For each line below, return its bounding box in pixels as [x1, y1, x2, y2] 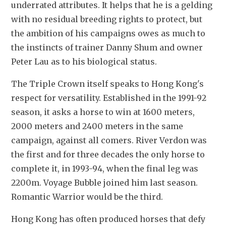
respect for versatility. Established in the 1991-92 [11, 92, 206, 103]
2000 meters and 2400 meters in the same [11, 121, 183, 131]
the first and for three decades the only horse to [11, 149, 205, 159]
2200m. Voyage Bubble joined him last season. [11, 177, 198, 188]
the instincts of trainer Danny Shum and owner [11, 42, 203, 52]
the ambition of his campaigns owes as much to [11, 28, 205, 38]
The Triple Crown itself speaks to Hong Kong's [11, 78, 204, 89]
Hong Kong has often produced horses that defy [11, 213, 205, 224]
